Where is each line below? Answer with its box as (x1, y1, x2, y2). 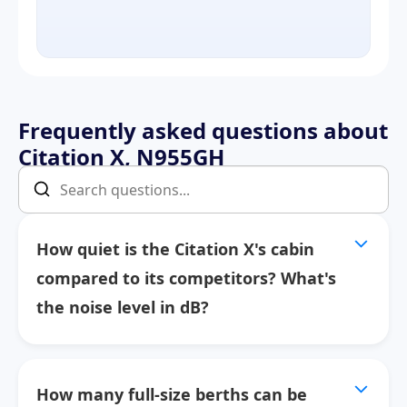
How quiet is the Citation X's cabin (36, 238, 314, 261)
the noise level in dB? (36, 296, 209, 319)
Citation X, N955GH (18, 141, 224, 172)
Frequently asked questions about (18, 114, 388, 145)
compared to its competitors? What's (36, 267, 336, 290)
